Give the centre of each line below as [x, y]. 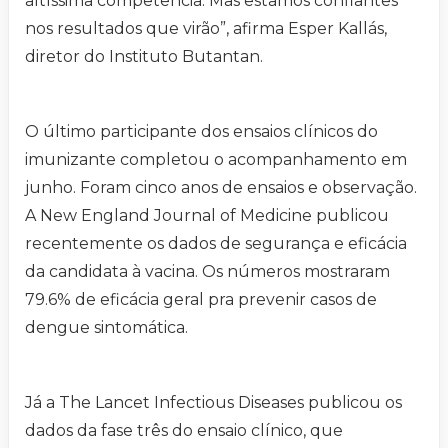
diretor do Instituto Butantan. [144, 57]
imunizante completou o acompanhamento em [216, 160]
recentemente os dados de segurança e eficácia [216, 244]
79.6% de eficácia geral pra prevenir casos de [201, 300]
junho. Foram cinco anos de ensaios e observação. [221, 188]
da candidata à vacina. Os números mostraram [207, 272]
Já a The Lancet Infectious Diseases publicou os [213, 403]
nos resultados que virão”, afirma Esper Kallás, [206, 29]
